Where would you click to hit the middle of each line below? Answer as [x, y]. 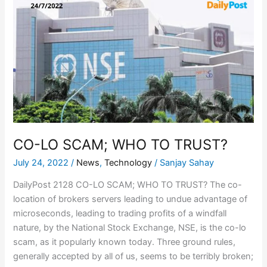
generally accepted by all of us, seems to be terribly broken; [133, 257]
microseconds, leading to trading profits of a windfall [120, 214]
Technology [128, 162]
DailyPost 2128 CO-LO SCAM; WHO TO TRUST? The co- [128, 185]
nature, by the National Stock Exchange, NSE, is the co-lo [130, 228]
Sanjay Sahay [187, 162]
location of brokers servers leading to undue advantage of [131, 199]
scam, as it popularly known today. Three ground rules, [125, 242]
